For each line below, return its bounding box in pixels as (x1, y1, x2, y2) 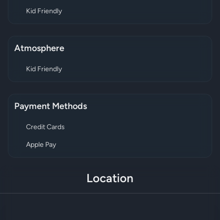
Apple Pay (26, 141, 56, 149)
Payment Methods (14, 102, 87, 111)
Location (86, 173, 134, 185)
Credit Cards (26, 124, 65, 131)
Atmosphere (14, 44, 64, 54)
